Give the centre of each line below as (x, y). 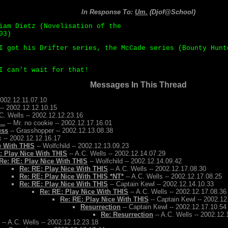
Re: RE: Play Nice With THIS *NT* (72, 176)
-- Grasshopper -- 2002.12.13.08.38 (61, 131)
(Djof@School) (172, 12)
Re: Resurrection (127, 215)
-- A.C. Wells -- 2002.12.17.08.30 (157, 169)
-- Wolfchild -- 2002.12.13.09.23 (82, 146)
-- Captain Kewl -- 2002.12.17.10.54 (174, 207)
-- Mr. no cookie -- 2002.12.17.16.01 (59, 123)
